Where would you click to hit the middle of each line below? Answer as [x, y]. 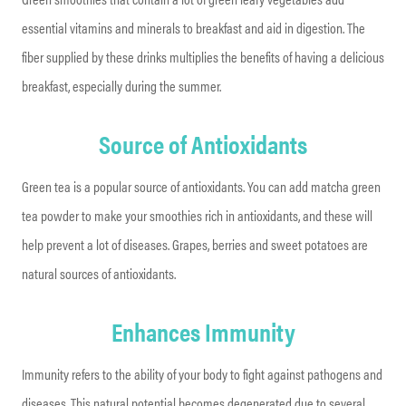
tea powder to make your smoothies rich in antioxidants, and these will [197, 215]
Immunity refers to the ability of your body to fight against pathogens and [202, 373]
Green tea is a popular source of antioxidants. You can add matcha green [201, 186]
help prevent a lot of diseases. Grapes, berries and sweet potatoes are [195, 244]
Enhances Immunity [203, 330]
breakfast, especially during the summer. [121, 85]
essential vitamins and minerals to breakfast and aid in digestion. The [193, 27]
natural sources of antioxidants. [99, 273]
